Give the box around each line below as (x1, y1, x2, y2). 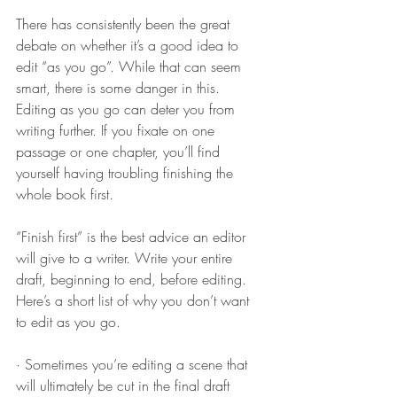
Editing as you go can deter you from (16, 99, 239, 120)
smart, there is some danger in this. (16, 78, 224, 98)
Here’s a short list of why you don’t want (16, 291, 253, 311)
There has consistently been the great (16, 14, 234, 35)
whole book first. (16, 184, 113, 205)
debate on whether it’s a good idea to (16, 35, 243, 56)
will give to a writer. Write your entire (16, 248, 237, 269)
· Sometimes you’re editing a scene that (16, 354, 252, 375)
